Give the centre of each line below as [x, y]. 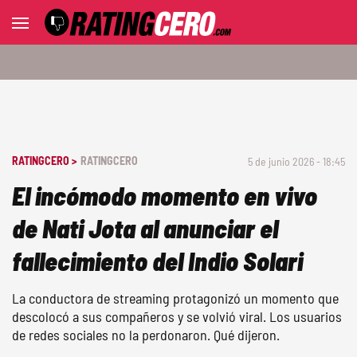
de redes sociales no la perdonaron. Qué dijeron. [146, 335]
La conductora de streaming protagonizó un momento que [175, 298]
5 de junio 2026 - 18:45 [296, 161]
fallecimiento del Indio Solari [157, 261]
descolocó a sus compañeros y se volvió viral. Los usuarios [177, 316]
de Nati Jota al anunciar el [145, 228]
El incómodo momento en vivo [165, 195]
